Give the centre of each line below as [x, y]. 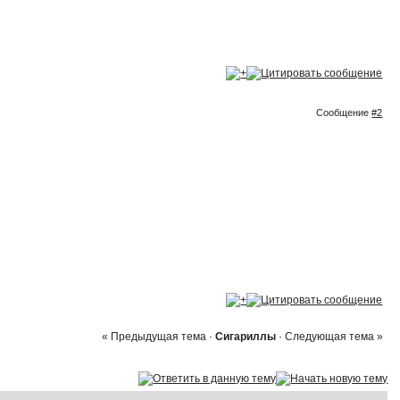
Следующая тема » [333, 336]
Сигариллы [245, 336]
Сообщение [344, 112]
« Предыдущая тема [154, 336]
